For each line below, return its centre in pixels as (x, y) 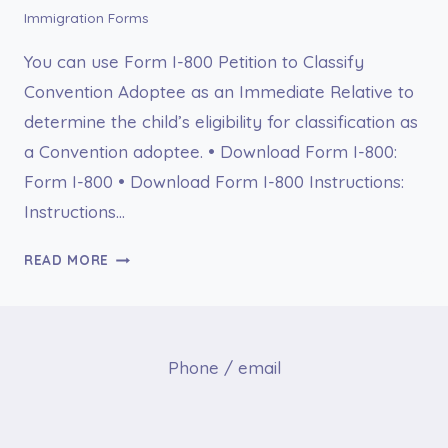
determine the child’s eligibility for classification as (221, 122)
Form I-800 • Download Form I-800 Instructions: (214, 182)
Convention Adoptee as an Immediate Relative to (219, 92)
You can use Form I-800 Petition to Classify (194, 62)
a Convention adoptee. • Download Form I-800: (210, 152)
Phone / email (224, 368)
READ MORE (67, 260)
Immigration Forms (86, 18)
